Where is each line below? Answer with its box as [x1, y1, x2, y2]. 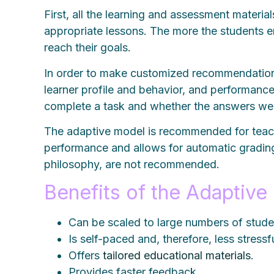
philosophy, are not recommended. [44, 158, 229, 171]
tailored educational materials [103, 249, 251, 262]
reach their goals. [44, 41, 141, 54]
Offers [68, 249, 103, 262]
